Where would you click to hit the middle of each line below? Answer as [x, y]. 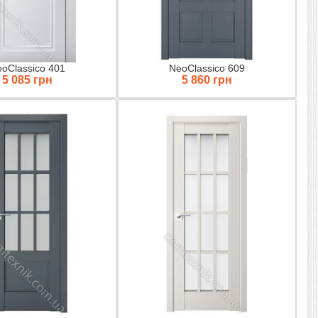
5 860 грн [207, 79]
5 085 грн [27, 79]
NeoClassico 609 [207, 68]
